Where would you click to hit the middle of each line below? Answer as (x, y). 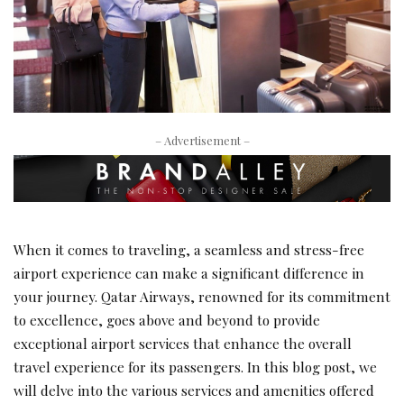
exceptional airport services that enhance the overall (183, 343)
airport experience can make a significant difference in (189, 272)
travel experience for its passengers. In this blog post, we (195, 366)
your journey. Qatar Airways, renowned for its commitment (202, 296)
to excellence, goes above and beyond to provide (167, 319)
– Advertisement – (202, 141)
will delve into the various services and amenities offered (194, 390)
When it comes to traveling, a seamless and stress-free (189, 249)
